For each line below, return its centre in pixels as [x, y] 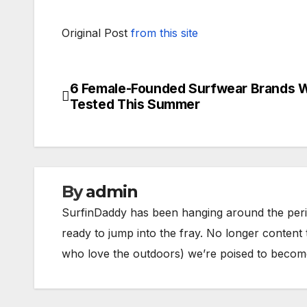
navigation [116, 122]
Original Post [96, 33]
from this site [164, 33]
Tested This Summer [135, 104]
